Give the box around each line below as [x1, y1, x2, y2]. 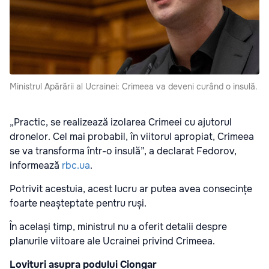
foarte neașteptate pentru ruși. [10, 196, 147, 210]
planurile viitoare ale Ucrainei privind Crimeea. [10, 234, 215, 247]
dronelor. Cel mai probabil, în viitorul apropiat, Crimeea [10, 130, 254, 143]
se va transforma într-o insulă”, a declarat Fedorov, [10, 144, 237, 157]
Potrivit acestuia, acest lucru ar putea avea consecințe [10, 182, 252, 195]
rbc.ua [62, 159, 90, 172]
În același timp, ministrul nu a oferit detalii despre [10, 220, 227, 233]
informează [10, 159, 62, 172]
